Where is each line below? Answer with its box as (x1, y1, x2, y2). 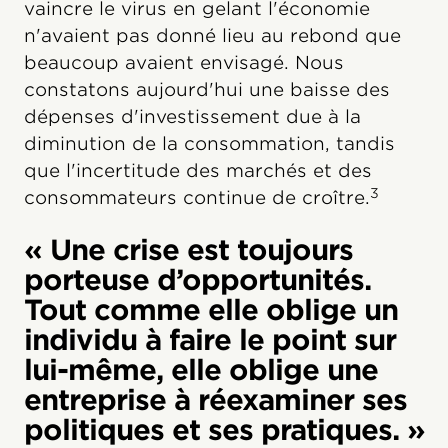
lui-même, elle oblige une (24, 353, 378, 388)
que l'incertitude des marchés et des (24, 160, 372, 182)
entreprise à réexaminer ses (24, 383, 407, 418)
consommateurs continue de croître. (24, 187, 370, 209)
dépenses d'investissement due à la (24, 106, 361, 128)
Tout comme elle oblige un (24, 293, 398, 328)
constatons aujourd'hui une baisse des (24, 79, 390, 101)
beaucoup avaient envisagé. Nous (24, 52, 344, 74)
